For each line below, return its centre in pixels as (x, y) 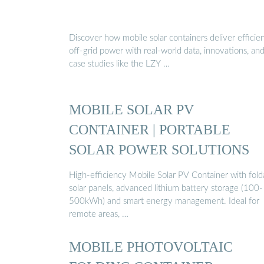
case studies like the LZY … (119, 64)
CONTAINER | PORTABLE (150, 130)
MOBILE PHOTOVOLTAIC (151, 246)
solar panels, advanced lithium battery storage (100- (166, 188)
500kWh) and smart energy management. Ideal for (164, 201)
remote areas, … (99, 214)
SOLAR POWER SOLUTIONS (159, 150)
